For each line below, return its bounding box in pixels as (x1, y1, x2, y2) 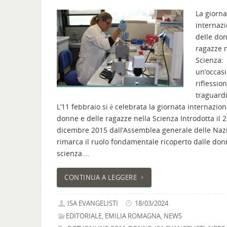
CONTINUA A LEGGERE (64, 173, 137, 182)
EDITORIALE (66, 211, 102, 220)
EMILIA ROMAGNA (105, 211, 161, 220)
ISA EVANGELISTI (67, 199, 119, 208)
